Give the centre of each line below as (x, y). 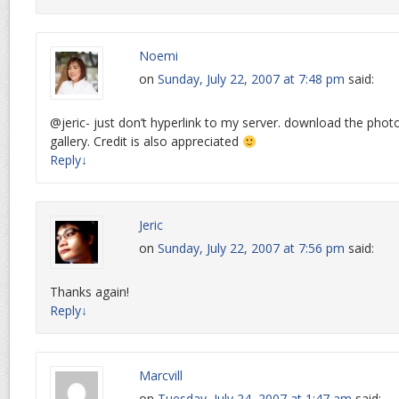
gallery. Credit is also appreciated (146, 142)
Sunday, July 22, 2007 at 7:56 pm (251, 248)
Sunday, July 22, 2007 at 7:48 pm (251, 79)
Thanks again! (90, 292)
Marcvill (161, 376)
